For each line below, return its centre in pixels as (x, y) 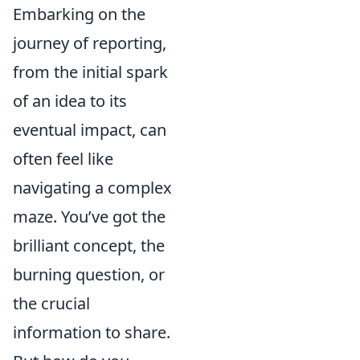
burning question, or (89, 274)
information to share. (92, 332)
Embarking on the (79, 14)
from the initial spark (90, 72)
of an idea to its (70, 101)
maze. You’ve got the (89, 217)
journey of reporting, (90, 43)
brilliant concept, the (89, 245)
